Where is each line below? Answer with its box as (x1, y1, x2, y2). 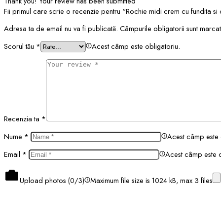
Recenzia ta (4, 113, 41, 124)
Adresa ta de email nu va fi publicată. (4, 23, 118, 34)
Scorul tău (4, 40, 36, 51)
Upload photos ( (20, 175, 70, 185)
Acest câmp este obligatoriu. (92, 40, 180, 51)
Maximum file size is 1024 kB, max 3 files (90, 175, 213, 185)
